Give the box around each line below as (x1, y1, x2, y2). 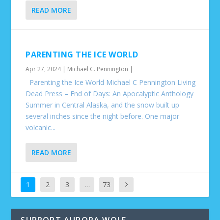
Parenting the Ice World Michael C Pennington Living (26, 78, 196, 87)
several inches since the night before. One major (26, 111, 180, 121)
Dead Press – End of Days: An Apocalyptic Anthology (26, 89, 198, 98)
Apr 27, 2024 (26, 65, 61, 73)
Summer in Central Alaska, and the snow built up (26, 100, 180, 110)
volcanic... (26, 123, 56, 132)
